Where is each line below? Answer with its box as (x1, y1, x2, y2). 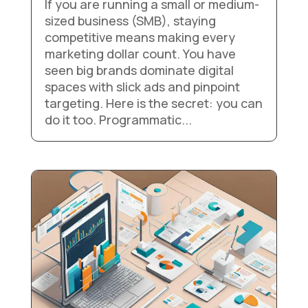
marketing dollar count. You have (44, 45, 236, 63)
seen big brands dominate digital (44, 62, 234, 79)
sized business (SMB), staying (44, 12, 216, 30)
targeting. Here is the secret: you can (44, 95, 263, 112)
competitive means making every (44, 29, 235, 46)
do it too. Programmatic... (44, 111, 192, 129)
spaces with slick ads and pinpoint (44, 78, 240, 96)
